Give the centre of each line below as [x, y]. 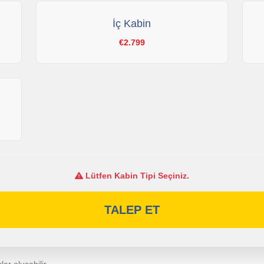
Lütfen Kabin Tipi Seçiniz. [136, 176]
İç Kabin [132, 24]
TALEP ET [132, 210]
